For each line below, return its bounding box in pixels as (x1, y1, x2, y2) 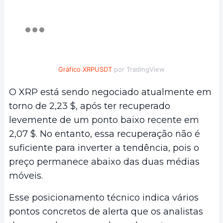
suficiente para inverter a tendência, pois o (9, 142, 199, 154)
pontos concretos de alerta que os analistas (9, 206, 203, 218)
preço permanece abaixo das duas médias (9, 156, 200, 168)
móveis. (9, 170, 43, 182)
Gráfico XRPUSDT (58, 65, 112, 74)
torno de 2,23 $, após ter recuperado (9, 101, 170, 112)
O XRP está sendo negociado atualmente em (9, 87, 212, 98)
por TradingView (112, 65, 165, 74)
